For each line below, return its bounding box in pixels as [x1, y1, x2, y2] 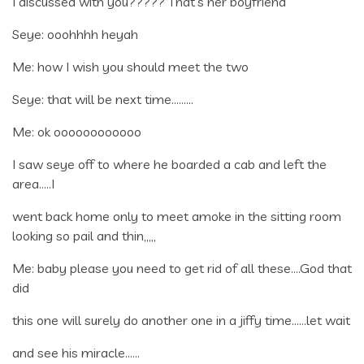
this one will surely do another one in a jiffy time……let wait [12, 311, 350, 328]
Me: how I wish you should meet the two [12, 58, 249, 75]
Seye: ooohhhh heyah [12, 25, 138, 42]
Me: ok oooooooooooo [12, 123, 141, 140]
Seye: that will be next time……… [12, 90, 193, 107]
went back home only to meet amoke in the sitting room [12, 207, 341, 224]
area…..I [12, 175, 54, 192]
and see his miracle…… [12, 344, 140, 361]
